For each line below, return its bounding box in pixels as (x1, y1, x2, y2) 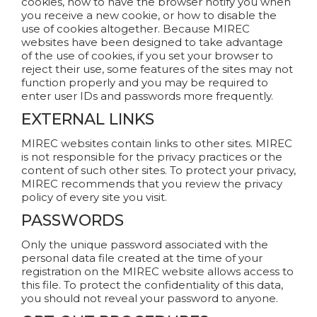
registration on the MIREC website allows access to (21, 265, 294, 278)
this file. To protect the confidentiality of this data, (21, 278, 283, 292)
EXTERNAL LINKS (21, 110, 154, 129)
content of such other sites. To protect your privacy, (21, 163, 296, 177)
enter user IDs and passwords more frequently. (21, 89, 273, 103)
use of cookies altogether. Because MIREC (21, 22, 250, 35)
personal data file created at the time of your (21, 251, 263, 265)
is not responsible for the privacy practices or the (21, 150, 282, 163)
